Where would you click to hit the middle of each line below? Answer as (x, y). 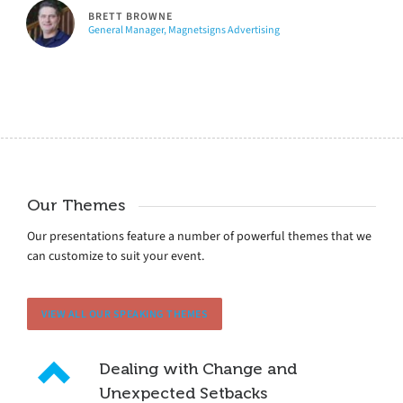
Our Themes (76, 205)
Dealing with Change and (198, 368)
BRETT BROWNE (130, 16)
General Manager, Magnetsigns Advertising (184, 29)
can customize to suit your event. (116, 255)
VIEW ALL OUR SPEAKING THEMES (125, 313)
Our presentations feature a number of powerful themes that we (199, 236)
